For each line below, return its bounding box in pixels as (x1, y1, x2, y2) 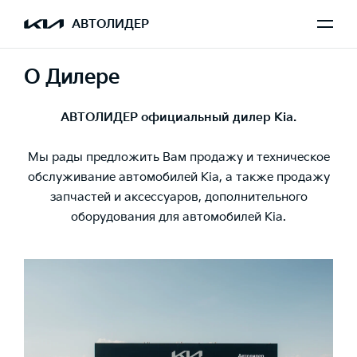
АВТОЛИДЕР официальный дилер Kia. (61, 110, 296, 125)
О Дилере (24, 65, 120, 90)
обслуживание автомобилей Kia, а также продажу (27, 170, 330, 186)
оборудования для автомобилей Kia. (71, 210, 286, 226)
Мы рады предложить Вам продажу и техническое (27, 150, 330, 166)
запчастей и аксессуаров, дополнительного (49, 190, 308, 206)
